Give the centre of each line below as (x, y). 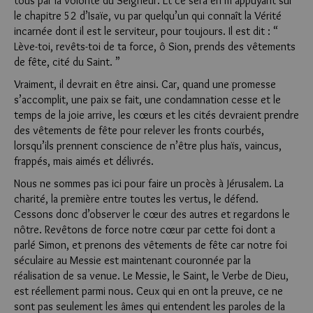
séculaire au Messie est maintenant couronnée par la (132, 260)
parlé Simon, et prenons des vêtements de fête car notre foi (151, 245)
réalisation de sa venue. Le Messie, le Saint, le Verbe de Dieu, (151, 276)
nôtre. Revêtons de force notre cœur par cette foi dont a (145, 230)
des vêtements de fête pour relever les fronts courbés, (139, 130)
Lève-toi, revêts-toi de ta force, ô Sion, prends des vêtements (155, 46)
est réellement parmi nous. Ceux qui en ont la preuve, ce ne (148, 291)
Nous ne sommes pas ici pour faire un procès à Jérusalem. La (149, 183)
